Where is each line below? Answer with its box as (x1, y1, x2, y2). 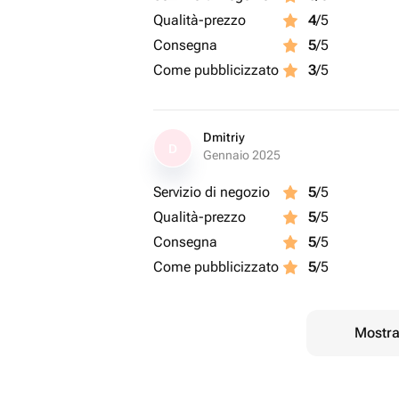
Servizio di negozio (153, 183, 270, 200)
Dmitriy (203, 130, 245, 144)
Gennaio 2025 (203, 148, 281, 162)
